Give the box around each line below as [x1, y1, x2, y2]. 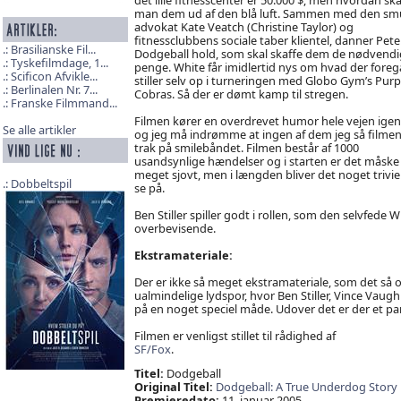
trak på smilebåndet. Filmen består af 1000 [133, 139, 359, 156]
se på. [133, 179, 165, 196]
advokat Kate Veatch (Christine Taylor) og [133, 18, 354, 35]
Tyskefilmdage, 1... [10, 55, 108, 72]
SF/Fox [133, 340, 171, 357]
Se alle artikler [2, 122, 76, 139]
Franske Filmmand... [10, 95, 117, 112]
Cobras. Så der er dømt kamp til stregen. [133, 85, 348, 102]
